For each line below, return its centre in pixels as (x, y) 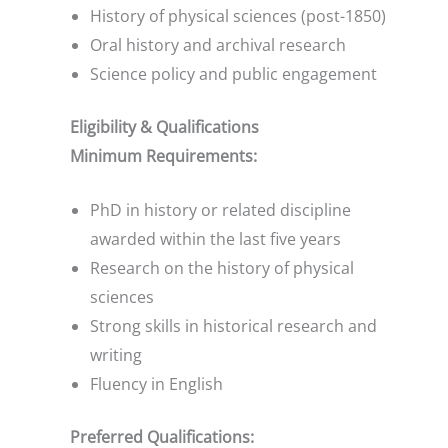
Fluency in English (156, 384)
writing (116, 355)
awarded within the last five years (215, 239)
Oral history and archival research (218, 44)
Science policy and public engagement (233, 73)
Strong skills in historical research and (233, 326)
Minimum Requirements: (163, 155)
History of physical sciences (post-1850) (238, 15)
